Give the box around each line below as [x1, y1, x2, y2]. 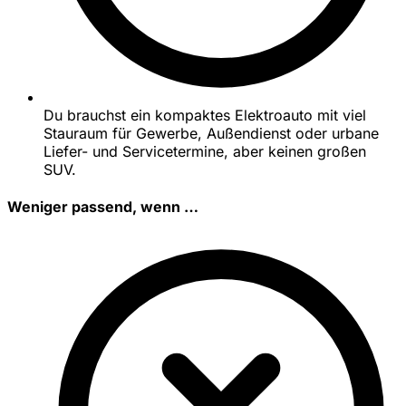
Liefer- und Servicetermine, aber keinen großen [43, 141, 366, 160]
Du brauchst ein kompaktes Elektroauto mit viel [43, 105, 366, 124]
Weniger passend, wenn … [7, 198, 198, 217]
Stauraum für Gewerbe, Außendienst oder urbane [43, 123, 379, 142]
